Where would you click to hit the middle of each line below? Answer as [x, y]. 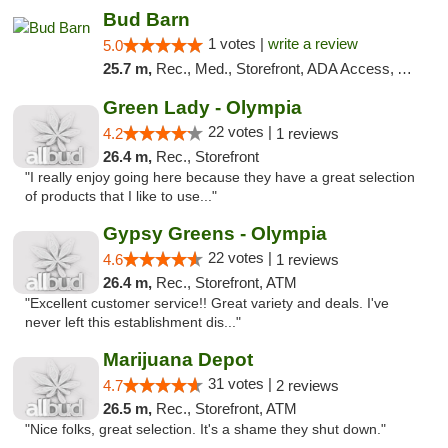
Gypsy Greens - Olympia [214, 233]
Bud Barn [146, 19]
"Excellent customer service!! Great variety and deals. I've [207, 303]
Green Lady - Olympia [202, 107]
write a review [312, 43]
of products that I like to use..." [121, 196]
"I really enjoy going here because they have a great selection [220, 177]
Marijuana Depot [177, 359]
